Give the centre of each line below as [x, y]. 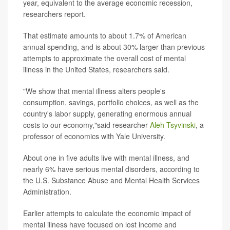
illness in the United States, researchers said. [96, 70]
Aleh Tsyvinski [173, 125]
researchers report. [54, 14]
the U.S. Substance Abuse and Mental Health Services [111, 180]
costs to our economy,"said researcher [87, 125]
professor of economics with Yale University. [94, 136]
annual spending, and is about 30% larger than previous [114, 47]
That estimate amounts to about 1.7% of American [105, 36]
